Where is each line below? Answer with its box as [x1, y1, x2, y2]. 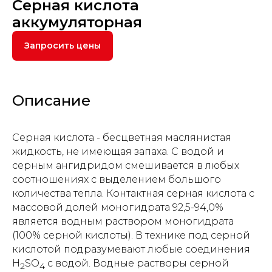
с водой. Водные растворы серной [45, 257, 229, 270]
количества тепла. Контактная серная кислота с [12, 188, 254, 200]
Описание [12, 92, 90, 110]
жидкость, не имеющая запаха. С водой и [12, 146, 224, 158]
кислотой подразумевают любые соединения [12, 243, 250, 256]
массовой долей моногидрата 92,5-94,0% [12, 202, 223, 214]
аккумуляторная [12, 13, 142, 31]
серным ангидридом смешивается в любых [12, 160, 239, 172]
